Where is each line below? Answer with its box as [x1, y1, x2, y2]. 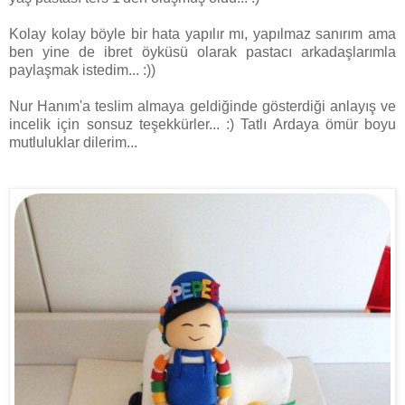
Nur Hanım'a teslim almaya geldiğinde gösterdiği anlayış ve [9, 99, 396, 115]
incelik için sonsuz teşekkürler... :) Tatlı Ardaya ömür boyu [9, 117, 396, 133]
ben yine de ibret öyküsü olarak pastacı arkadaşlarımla [9, 44, 396, 61]
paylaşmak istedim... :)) [9, 62, 155, 79]
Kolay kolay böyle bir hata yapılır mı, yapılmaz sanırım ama [9, 26, 396, 42]
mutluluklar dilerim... [9, 135, 137, 151]
